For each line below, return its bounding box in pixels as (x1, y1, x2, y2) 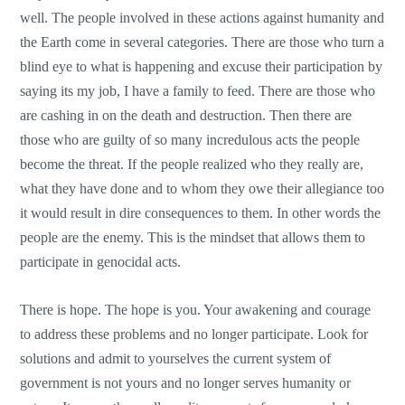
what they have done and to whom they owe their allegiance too (20, 181, 385, 197)
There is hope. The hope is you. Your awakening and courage (20, 301, 372, 317)
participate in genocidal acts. (20, 254, 182, 270)
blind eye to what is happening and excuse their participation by (20, 59, 383, 75)
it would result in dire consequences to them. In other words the (20, 205, 381, 221)
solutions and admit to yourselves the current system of (20, 350, 332, 366)
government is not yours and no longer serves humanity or (20, 374, 352, 391)
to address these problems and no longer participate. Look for (20, 325, 369, 342)
